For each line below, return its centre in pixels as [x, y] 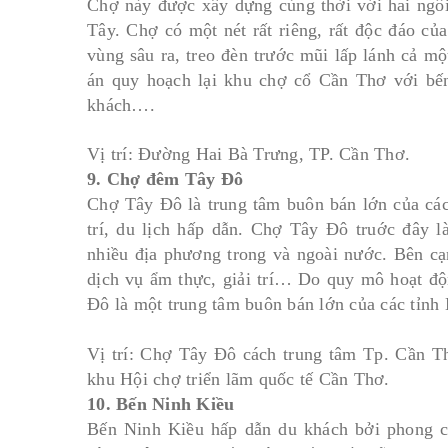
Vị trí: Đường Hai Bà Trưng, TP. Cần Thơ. [248, 154]
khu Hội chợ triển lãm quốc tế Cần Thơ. [238, 379]
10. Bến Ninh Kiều [161, 404]
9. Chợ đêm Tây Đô [165, 179]
